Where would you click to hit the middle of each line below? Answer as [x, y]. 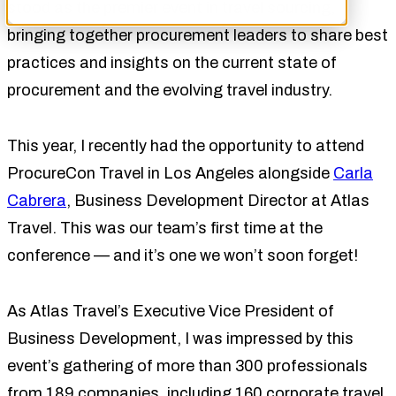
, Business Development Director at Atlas [218, 200]
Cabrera [37, 200]
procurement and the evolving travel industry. [170, 90]
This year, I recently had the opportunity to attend [186, 145]
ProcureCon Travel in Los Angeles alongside [170, 173]
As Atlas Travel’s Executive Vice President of [171, 311]
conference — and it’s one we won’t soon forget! [183, 255]
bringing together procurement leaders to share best [198, 35]
